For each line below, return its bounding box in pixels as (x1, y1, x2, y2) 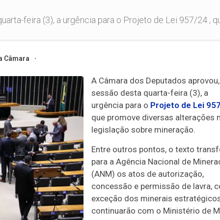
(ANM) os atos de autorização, (91, 169, 204, 179)
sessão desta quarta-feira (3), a (91, 88, 208, 98)
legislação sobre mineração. (91, 125, 195, 135)
